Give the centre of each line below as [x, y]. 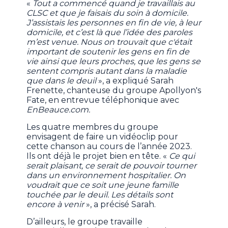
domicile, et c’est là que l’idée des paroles [110, 32]
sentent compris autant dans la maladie [107, 71]
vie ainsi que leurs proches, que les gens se [114, 61]
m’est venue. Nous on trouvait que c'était [109, 42]
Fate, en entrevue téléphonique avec [103, 100]
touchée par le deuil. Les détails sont [100, 194]
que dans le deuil [63, 80]
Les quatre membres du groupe [93, 127]
